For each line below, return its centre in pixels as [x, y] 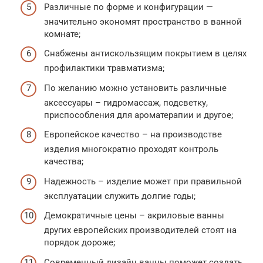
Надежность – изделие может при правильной [143, 181]
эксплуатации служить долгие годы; [120, 196]
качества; [64, 162]
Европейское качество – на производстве [133, 135]
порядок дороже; [80, 243]
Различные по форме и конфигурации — [129, 7]
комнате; [62, 34]
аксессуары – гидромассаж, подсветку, [126, 102]
